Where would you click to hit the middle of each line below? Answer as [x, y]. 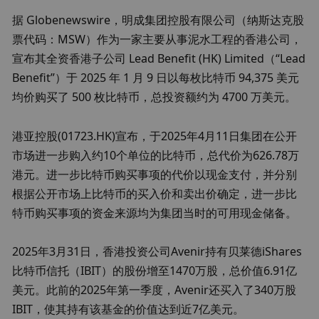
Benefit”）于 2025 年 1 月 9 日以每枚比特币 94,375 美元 [156, 78]
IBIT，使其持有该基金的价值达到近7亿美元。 [129, 309]
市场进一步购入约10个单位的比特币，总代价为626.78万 [156, 155]
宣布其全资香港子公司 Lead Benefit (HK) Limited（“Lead [159, 59]
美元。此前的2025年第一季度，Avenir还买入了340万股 [155, 290]
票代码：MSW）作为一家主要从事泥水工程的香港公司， [157, 40]
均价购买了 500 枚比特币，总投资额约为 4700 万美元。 [155, 97]
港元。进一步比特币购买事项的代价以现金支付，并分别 [155, 174]
